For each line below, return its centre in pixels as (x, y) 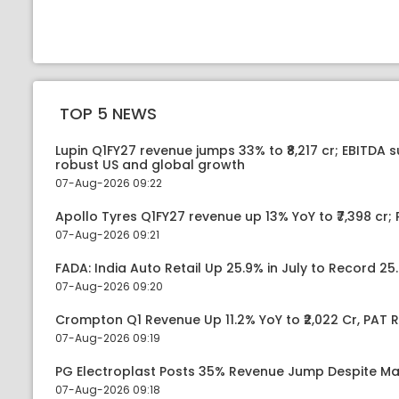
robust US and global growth (150, 165)
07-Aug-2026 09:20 (109, 286)
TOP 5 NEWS (108, 113)
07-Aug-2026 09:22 (109, 183)
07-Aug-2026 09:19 (108, 338)
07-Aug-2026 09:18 (108, 390)
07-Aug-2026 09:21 (107, 235)
